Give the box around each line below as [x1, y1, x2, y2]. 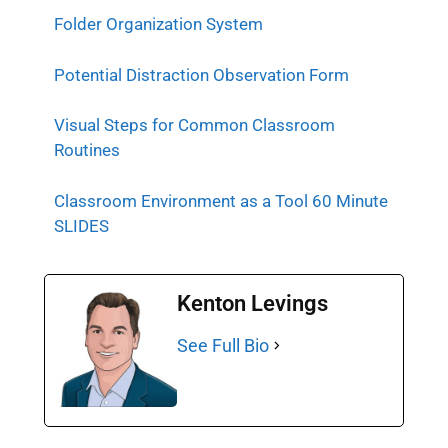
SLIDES [54, 215, 109, 236]
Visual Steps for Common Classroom [54, 115, 335, 135]
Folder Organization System [54, 14, 263, 34]
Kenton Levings [177, 291, 328, 316]
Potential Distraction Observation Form [54, 64, 349, 85]
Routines [54, 140, 120, 160]
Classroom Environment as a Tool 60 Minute [54, 190, 388, 211]
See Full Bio [177, 335, 269, 356]
